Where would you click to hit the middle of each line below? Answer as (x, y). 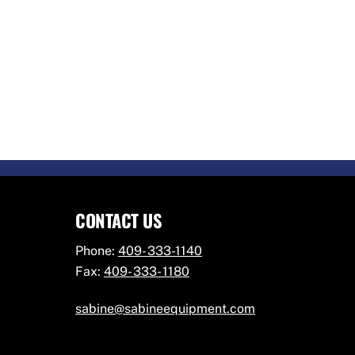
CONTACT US (119, 219)
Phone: (97, 251)
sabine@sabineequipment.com (166, 308)
